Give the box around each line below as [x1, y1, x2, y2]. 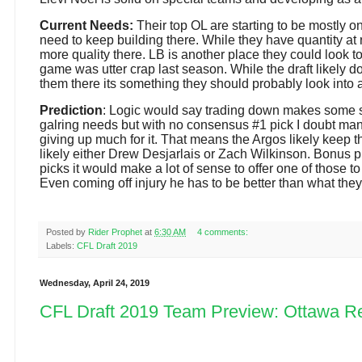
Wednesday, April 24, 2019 [40, 278, 149, 288]
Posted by [46, 227, 88, 238]
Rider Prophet [88, 227, 142, 238]
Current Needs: [40, 19, 133, 33]
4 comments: [196, 227, 250, 238]
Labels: [46, 241, 77, 251]
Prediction [40, 103, 103, 118]
